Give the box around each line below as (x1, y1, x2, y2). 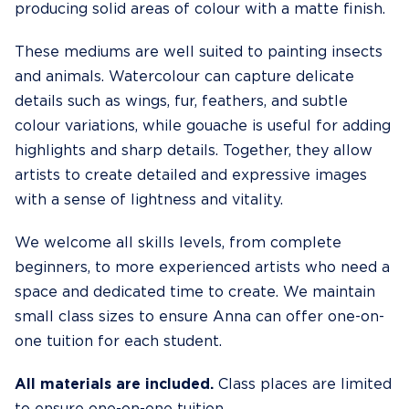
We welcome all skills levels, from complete (15, 236, 341, 250)
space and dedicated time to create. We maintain (15, 285, 375, 299)
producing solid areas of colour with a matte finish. (15, 2, 385, 16)
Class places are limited (214, 377, 392, 392)
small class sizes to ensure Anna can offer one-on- (15, 309, 384, 324)
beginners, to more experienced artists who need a (15, 260, 390, 275)
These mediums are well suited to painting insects (15, 45, 383, 59)
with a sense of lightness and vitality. (15, 193, 283, 207)
